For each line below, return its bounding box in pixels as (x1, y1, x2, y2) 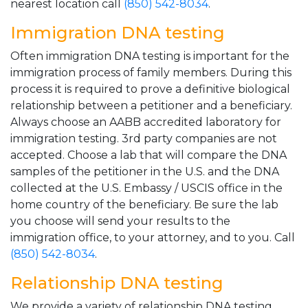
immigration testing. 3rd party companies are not (10, 132, 277, 145)
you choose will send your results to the (10, 214, 230, 228)
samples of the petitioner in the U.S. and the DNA (10, 165, 279, 178)
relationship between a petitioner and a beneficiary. (10, 99, 292, 112)
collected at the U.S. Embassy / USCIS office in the (10, 181, 283, 195)
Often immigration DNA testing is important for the (10, 49, 289, 63)
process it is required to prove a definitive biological (10, 82, 290, 96)
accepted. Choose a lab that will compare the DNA (10, 148, 287, 162)
